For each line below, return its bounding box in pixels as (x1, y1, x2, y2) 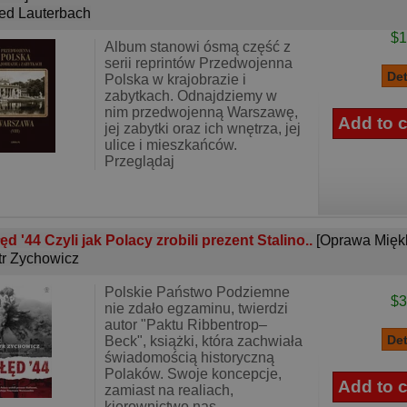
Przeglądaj (104, 154, 174, 169)
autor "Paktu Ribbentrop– (104, 317, 267, 333)
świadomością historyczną (104, 350, 274, 365)
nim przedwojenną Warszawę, (104, 104, 298, 120)
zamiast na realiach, (104, 382, 233, 398)
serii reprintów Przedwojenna (104, 55, 293, 71)
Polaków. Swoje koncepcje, (104, 366, 282, 382)
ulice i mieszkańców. (104, 137, 237, 153)
